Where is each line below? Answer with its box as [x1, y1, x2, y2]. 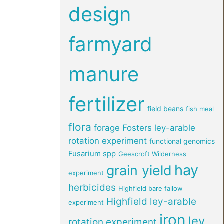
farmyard [68, 32, 152, 56]
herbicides [68, 182, 116, 193]
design [68, 2, 131, 26]
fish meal [185, 105, 214, 113]
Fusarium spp [68, 149, 116, 158]
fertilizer [68, 92, 145, 116]
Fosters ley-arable [122, 123, 195, 133]
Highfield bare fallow [118, 184, 183, 192]
